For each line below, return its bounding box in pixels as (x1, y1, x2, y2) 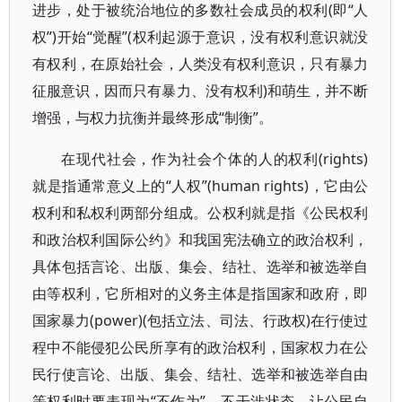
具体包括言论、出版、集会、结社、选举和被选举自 (32, 257, 369, 276)
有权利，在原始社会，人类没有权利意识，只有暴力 (32, 54, 369, 74)
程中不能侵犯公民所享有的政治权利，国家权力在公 (32, 337, 369, 357)
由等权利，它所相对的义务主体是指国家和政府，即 (32, 284, 369, 303)
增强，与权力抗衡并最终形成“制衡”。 (32, 108, 273, 127)
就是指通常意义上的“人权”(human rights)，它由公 (32, 176, 369, 196)
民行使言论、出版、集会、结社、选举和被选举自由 (32, 364, 369, 384)
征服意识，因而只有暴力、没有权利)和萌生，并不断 (32, 81, 369, 100)
